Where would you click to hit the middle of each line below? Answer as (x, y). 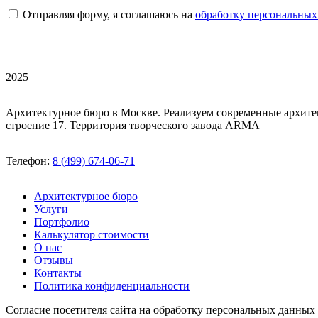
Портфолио (62, 222)
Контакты (58, 273)
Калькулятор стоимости (92, 235)
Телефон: (29, 161)
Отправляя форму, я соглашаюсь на (109, 15)
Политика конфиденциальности (112, 286)
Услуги (51, 209)
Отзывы (54, 261)
